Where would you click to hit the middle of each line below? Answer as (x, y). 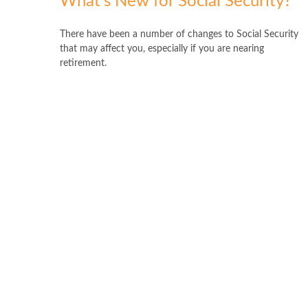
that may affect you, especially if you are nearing (162, 49)
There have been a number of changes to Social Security (179, 35)
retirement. (83, 64)
